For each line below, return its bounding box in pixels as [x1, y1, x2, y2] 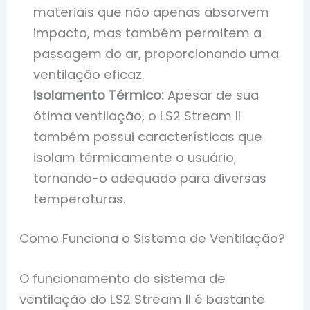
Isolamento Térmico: [33, 86, 165, 104]
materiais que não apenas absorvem [33, 3, 270, 21]
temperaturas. [33, 190, 127, 208]
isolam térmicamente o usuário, [33, 149, 237, 167]
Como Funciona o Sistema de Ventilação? [19, 230, 286, 248]
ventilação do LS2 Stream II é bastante [19, 290, 266, 308]
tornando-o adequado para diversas [33, 170, 267, 188]
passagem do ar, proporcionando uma [33, 45, 280, 63]
